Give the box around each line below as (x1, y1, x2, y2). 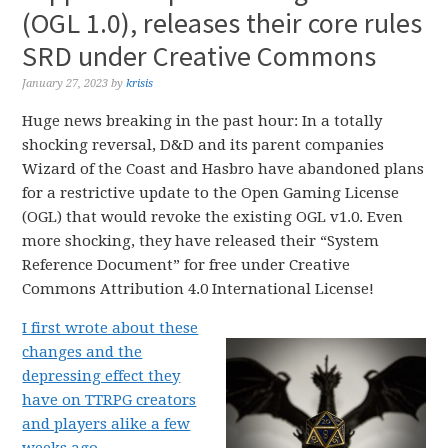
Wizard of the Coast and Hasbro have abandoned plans (22, 160, 425, 178)
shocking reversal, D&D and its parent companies (22, 136, 385, 154)
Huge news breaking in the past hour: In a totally (22, 112, 383, 130)
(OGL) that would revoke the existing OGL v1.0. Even (22, 208, 404, 226)
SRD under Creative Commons (22, 38, 377, 74)
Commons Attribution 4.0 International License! (22, 280, 375, 298)
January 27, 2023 (22, 77, 109, 90)
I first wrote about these (22, 319, 199, 337)
